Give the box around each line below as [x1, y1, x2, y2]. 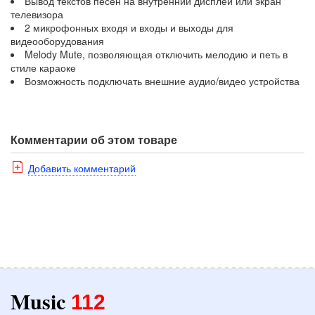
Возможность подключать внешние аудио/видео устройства [25, 73, 300, 88]
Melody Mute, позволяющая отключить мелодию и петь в [25, 46, 288, 61]
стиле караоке [11, 60, 76, 75]
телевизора [11, 6, 63, 21]
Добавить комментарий [28, 160, 136, 175]
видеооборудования [11, 33, 104, 48]
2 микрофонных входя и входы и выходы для [25, 20, 233, 34]
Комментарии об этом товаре [11, 131, 177, 148]
